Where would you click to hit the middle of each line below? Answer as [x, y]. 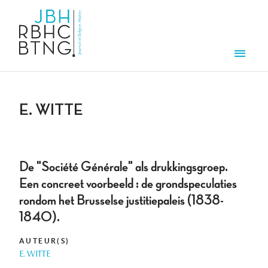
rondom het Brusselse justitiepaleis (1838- [121, 201]
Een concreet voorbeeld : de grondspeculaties [128, 184]
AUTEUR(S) [45, 241]
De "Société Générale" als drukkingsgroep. [124, 167]
